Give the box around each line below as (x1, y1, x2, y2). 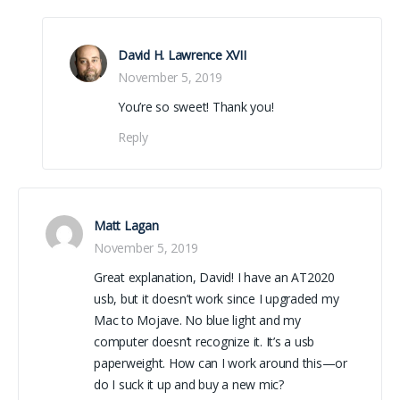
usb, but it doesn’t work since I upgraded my (94, 289, 339, 307)
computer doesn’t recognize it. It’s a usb (94, 332, 315, 350)
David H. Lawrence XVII (118, 46, 246, 63)
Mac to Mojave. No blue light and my (94, 311, 301, 329)
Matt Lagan (94, 216, 159, 234)
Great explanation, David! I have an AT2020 (94, 268, 335, 286)
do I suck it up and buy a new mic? (94, 375, 284, 393)
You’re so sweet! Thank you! (118, 97, 274, 115)
